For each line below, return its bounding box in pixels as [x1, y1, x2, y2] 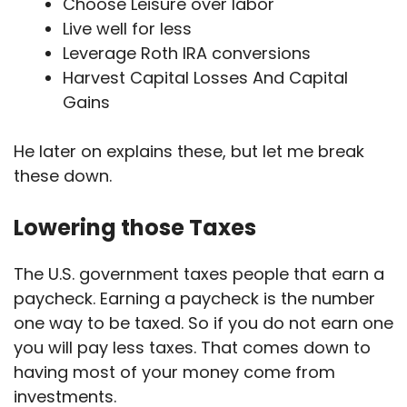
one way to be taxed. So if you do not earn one [14, 311, 393, 334]
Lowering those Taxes [14, 212, 256, 243]
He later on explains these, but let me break [14, 139, 364, 163]
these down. [14, 164, 116, 187]
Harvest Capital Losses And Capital [63, 65, 348, 89]
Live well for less [63, 16, 192, 40]
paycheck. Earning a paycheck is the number [14, 286, 375, 310]
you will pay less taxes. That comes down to [14, 335, 371, 359]
